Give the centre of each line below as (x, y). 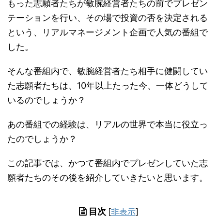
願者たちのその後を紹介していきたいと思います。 (108, 177)
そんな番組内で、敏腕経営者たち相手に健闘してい (108, 71)
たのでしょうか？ (42, 139)
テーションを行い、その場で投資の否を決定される (108, 17)
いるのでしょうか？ (46, 100)
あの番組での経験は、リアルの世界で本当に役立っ (108, 124)
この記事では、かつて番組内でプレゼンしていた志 (108, 163)
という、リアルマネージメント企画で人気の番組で (108, 32)
